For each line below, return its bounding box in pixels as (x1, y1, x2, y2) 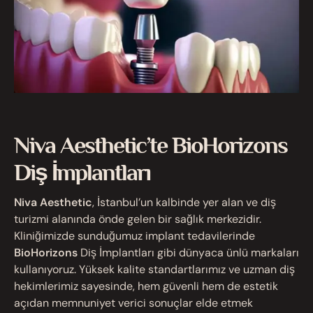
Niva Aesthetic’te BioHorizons (14, 131, 287, 158)
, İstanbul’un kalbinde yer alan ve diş (92, 194, 276, 210)
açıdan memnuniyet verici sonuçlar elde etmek (14, 295, 253, 310)
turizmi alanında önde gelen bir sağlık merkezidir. (14, 211, 261, 226)
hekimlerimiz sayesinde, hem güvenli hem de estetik (14, 278, 278, 293)
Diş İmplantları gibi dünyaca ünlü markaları (78, 245, 299, 260)
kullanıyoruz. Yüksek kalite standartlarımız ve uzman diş (14, 261, 295, 277)
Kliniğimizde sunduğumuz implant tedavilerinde (14, 228, 255, 243)
